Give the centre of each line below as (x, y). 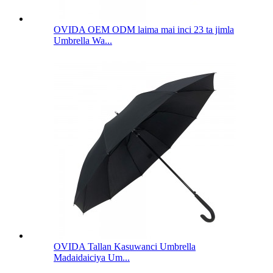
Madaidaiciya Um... (92, 258)
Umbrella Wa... (83, 41)
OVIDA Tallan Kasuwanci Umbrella (125, 247)
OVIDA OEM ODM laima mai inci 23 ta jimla (144, 30)
